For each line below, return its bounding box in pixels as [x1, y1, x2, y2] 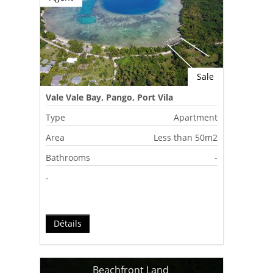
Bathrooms [46, 151, 91, 163]
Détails [54, 217, 82, 229]
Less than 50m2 [154, 131, 218, 143]
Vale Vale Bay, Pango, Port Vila [46, 91, 174, 103]
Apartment [174, 111, 218, 123]
